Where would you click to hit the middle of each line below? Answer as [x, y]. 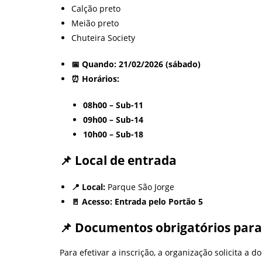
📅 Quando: [94, 64]
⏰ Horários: [95, 78]
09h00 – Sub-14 [113, 119]
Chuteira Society [103, 37]
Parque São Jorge [140, 187]
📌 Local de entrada [118, 160]
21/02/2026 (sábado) [160, 64]
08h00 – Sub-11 [113, 105]
